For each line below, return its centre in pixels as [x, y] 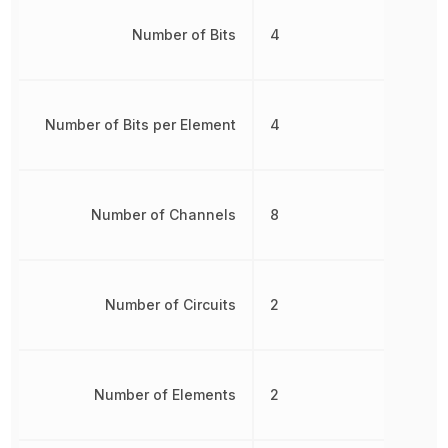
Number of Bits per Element [140, 124]
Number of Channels [163, 214]
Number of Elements [164, 394]
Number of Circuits [170, 304]
